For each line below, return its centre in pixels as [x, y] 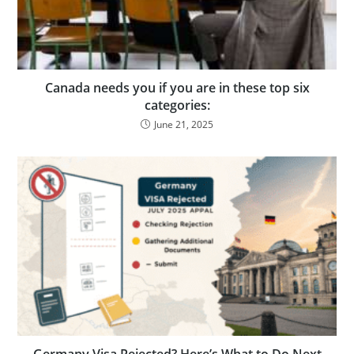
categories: [177, 105]
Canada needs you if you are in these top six [177, 88]
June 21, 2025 [184, 125]
